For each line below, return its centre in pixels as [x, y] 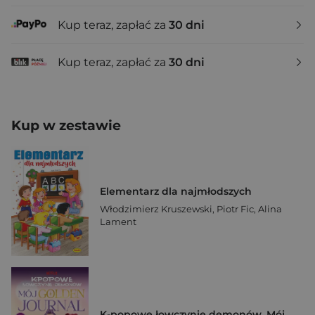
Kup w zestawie [66, 126]
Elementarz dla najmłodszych [176, 192]
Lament [118, 222]
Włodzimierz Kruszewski [156, 209]
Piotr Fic [235, 209]
